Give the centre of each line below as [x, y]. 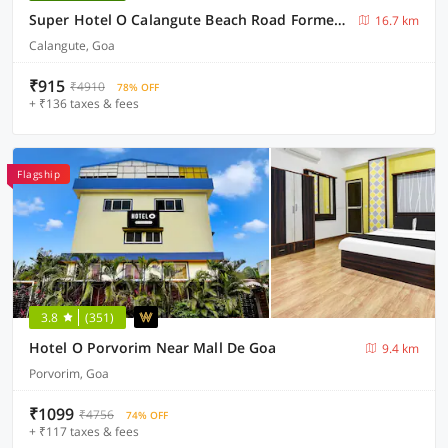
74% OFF [147, 415]
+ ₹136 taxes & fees [84, 103]
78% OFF [138, 87]
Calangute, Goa [72, 45]
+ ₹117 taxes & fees [84, 431]
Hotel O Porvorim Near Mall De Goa [153, 347]
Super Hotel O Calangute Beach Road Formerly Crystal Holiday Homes [340, 19]
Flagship [38, 174]
